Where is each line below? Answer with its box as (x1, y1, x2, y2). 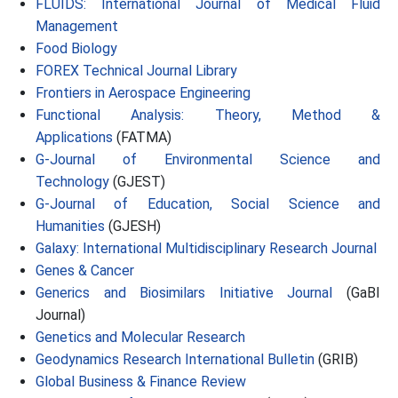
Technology (36, 173, 109, 190)
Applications (36, 129, 113, 146)
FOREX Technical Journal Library (36, 62, 237, 79)
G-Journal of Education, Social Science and (36, 195, 380, 212)
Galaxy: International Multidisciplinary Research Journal (36, 240, 377, 257)
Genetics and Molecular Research (36, 329, 245, 346)
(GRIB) (314, 351, 358, 368)
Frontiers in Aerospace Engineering (36, 84, 251, 101)
